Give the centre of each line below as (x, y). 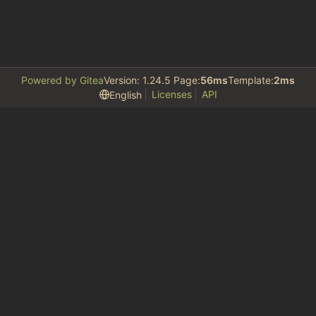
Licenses (171, 94)
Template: (251, 80)
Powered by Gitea (62, 80)
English (125, 95)
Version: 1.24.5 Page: (152, 80)
